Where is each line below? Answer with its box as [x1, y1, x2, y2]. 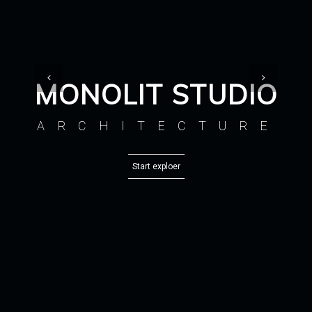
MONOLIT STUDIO [34, 77, 278, 111]
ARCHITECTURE [36, 118, 280, 133]
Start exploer [132, 161, 180, 171]
